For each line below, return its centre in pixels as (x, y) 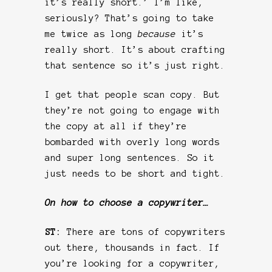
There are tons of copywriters (146, 232)
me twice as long (91, 34)
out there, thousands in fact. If (132, 247)
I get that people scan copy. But (132, 94)
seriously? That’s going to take (130, 18)
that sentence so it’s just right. (135, 65)
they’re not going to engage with (132, 110)
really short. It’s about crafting (135, 49)
